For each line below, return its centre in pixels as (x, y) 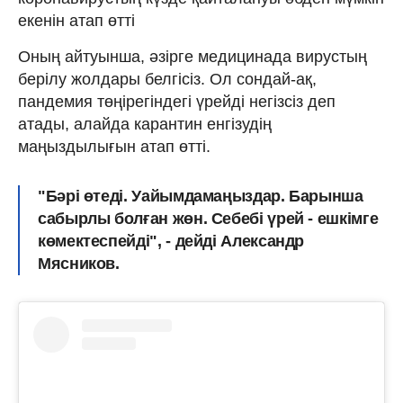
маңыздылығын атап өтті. (114, 147)
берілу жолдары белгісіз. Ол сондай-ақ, (167, 80)
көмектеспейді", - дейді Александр (171, 242)
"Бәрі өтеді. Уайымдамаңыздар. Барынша (201, 197)
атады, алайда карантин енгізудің (145, 125)
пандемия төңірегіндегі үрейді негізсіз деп (177, 102)
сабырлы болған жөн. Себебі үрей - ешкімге (208, 219)
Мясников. (79, 264)
